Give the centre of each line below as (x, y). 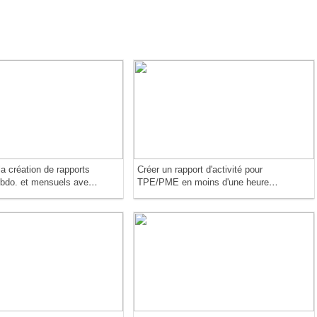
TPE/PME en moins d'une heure (203, 183)
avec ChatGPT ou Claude (189, 195)
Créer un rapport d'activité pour (200, 170)
